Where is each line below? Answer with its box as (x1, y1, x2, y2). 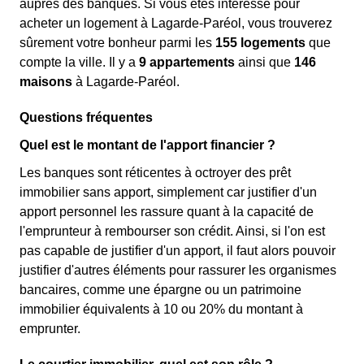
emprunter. (19, 322, 80, 336)
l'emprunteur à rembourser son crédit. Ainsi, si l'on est (19, 224, 325, 238)
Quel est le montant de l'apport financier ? (19, 138, 275, 152)
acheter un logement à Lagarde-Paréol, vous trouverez (19, 16, 332, 30)
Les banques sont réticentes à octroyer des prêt (19, 166, 291, 180)
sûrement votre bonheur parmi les (19, 36, 215, 50)
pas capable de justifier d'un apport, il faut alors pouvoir (19, 244, 336, 258)
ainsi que (235, 55, 294, 69)
